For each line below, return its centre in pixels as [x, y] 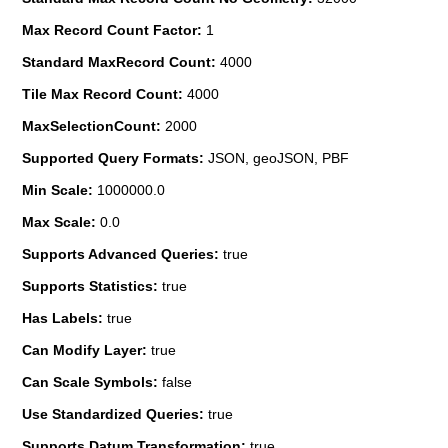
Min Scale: [59, 189]
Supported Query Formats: [115, 157]
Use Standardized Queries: [115, 413]
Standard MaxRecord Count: [121, 61]
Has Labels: [64, 317]
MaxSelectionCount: [93, 125]
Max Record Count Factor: [114, 29]
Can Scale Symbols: [92, 381]
